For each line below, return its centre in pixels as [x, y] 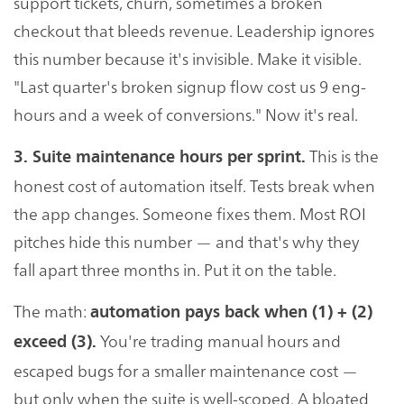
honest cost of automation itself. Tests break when [194, 185]
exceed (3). [55, 341]
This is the [342, 155]
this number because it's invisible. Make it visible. [188, 58]
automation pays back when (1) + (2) [231, 312]
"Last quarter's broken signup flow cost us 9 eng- [190, 86]
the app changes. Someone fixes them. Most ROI [190, 213]
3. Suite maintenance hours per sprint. [160, 156]
